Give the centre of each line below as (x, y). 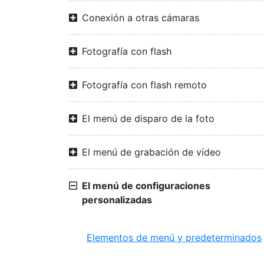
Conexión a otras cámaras (141, 18)
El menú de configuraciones (146, 186)
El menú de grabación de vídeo (151, 152)
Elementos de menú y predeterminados (174, 237)
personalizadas (117, 200)
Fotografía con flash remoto (144, 85)
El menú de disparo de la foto (148, 118)
